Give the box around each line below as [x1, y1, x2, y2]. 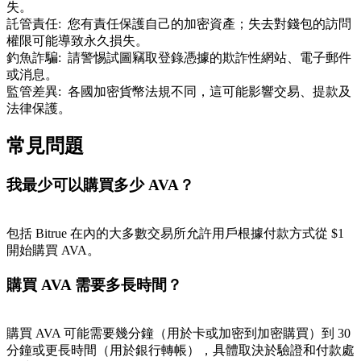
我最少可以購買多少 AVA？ [6, 176, 194, 194]
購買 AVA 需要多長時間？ [6, 276, 182, 293]
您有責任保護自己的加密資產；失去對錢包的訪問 [68, 16, 351, 31]
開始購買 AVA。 [6, 243, 100, 258]
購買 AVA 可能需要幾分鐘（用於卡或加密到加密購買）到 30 [6, 326, 351, 340]
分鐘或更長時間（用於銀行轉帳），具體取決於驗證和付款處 [6, 342, 355, 357]
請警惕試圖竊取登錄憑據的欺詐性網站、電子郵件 [68, 50, 351, 64]
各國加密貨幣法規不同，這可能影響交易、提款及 [68, 84, 351, 98]
